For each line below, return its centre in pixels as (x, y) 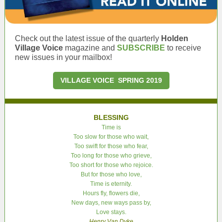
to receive (183, 48)
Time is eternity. (111, 184)
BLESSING (111, 117)
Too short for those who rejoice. (111, 165)
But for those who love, (111, 174)
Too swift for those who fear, (111, 146)
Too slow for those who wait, (111, 137)
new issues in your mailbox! (63, 57)
